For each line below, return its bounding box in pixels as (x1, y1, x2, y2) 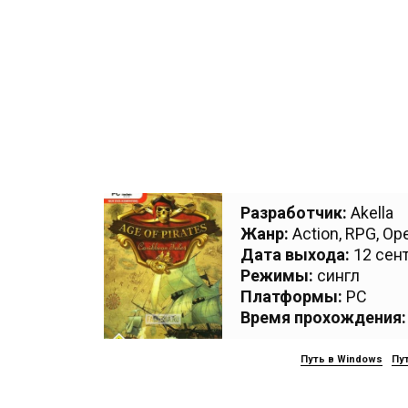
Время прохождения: (240, 308, 406, 327)
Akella (351, 203, 393, 222)
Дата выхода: (240, 245, 350, 264)
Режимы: (240, 266, 313, 285)
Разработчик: (240, 203, 347, 222)
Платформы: (240, 287, 342, 306)
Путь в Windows (300, 353, 382, 365)
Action (292, 224, 339, 243)
